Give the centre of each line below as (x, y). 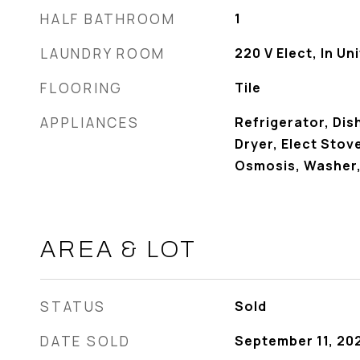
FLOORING (82, 88)
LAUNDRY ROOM (103, 53)
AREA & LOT (119, 250)
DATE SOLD (86, 341)
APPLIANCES (90, 123)
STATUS (73, 307)
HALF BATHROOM (108, 19)
